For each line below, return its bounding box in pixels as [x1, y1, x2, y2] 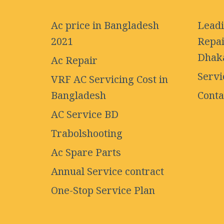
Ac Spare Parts [51, 145, 121, 161]
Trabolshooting [51, 126, 122, 142]
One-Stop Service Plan [51, 183, 155, 199]
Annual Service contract [51, 164, 164, 180]
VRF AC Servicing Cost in [51, 72, 168, 88]
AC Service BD [51, 107, 118, 123]
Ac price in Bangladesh [51, 18, 159, 34]
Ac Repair [51, 53, 97, 69]
